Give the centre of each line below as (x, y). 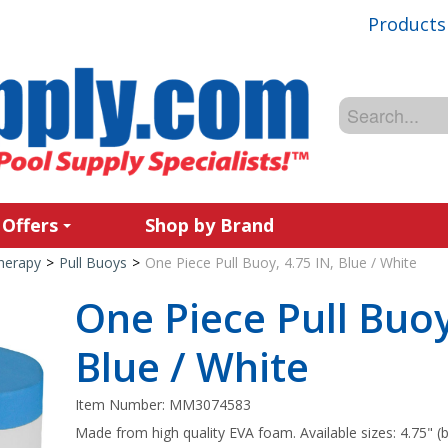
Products (407, 23)
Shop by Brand (209, 225)
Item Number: (122, 404)
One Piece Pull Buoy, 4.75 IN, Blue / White (280, 262)
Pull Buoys (92, 262)
